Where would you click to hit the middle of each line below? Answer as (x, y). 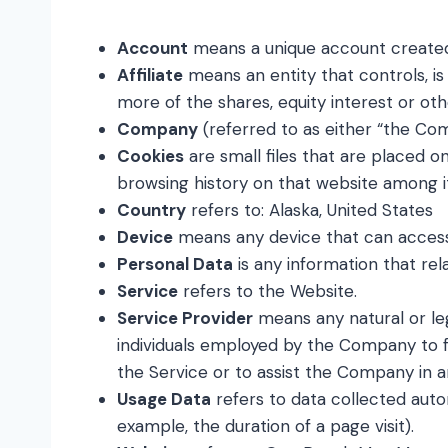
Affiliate (150, 75)
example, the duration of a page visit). (265, 426)
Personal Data (175, 264)
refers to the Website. (267, 291)
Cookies (150, 156)
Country (151, 210)
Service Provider (185, 318)
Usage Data (164, 399)
